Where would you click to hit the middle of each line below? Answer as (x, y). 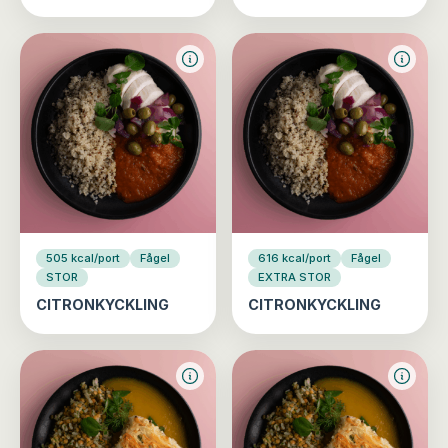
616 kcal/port (294, 257)
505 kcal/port (83, 257)
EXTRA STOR (294, 276)
